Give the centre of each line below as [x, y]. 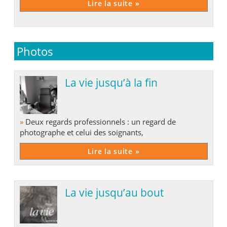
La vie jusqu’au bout [114, 192]
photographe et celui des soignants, [81, 132]
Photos [35, 51]
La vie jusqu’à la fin [111, 83]
